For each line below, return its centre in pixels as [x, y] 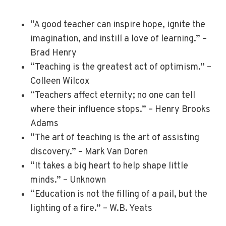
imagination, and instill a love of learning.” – [119, 39]
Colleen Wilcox [60, 82]
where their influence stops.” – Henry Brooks [120, 110]
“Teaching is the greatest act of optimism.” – [121, 68]
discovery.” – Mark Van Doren [89, 152]
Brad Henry [53, 53]
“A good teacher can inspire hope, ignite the [118, 25]
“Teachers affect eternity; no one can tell [113, 96]
